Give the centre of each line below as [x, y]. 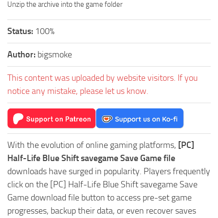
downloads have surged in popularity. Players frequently [109, 171]
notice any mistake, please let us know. [78, 91]
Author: [22, 54]
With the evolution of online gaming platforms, [93, 145]
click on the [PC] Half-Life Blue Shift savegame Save [102, 184]
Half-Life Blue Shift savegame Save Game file [91, 158]
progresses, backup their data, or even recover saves [102, 210]
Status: [21, 31]
